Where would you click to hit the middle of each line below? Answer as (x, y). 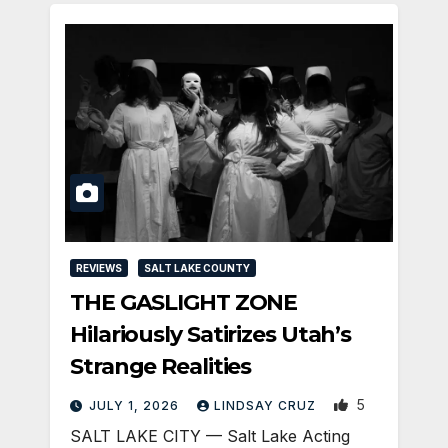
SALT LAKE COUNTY (197, 268)
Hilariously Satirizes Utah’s (211, 335)
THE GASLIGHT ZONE (184, 303)
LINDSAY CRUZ (267, 406)
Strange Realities (161, 367)
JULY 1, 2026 (136, 406)
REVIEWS (99, 268)
